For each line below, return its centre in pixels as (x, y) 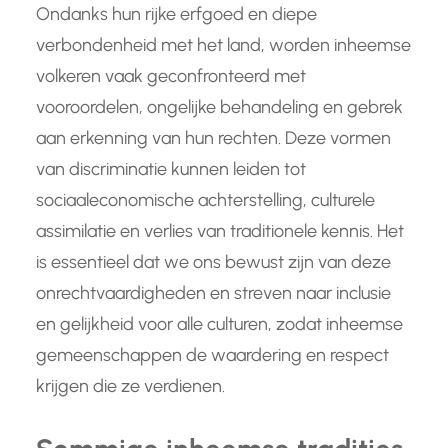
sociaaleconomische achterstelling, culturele (205, 200)
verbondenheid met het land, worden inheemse (223, 45)
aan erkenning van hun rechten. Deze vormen (213, 138)
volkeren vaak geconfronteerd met (171, 76)
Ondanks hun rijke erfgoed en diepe (176, 14)
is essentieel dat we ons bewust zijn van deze (213, 262)
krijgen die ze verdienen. (130, 386)
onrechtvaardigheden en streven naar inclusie (213, 293)
